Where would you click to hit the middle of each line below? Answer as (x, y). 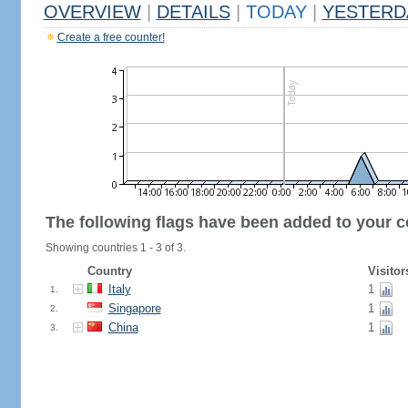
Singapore (134, 308)
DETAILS (193, 12)
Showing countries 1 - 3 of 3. (115, 248)
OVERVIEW (92, 12)
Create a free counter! (111, 37)
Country (109, 271)
